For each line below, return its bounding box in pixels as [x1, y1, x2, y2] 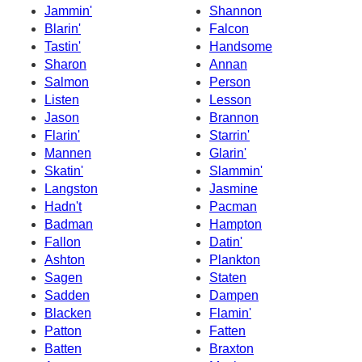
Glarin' [209, 145, 246, 160]
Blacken [44, 305, 91, 320]
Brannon [209, 110, 259, 124]
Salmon [44, 74, 89, 89]
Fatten [209, 323, 246, 338]
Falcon [209, 21, 249, 36]
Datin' [209, 234, 242, 249]
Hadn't [44, 199, 82, 213]
